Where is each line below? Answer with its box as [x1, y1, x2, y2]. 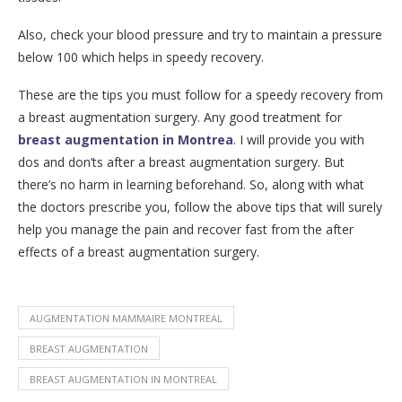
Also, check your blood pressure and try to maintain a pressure [18, 26, 382, 43]
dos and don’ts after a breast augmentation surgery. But [18, 153, 345, 170]
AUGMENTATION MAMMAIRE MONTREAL [30, 311, 223, 325]
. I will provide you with [233, 131, 364, 148]
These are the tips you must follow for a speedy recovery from [18, 86, 383, 103]
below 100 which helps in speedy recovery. [18, 48, 264, 66]
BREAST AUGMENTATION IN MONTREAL [30, 372, 217, 386]
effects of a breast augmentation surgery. [18, 243, 259, 260]
